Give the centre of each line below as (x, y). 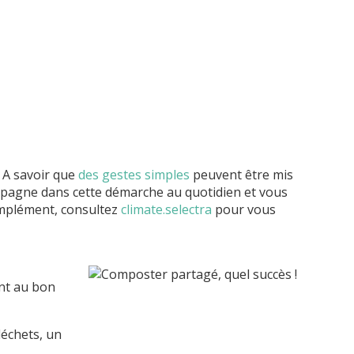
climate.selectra (166, 210)
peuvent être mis (241, 175)
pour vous (244, 210)
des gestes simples (134, 175)
